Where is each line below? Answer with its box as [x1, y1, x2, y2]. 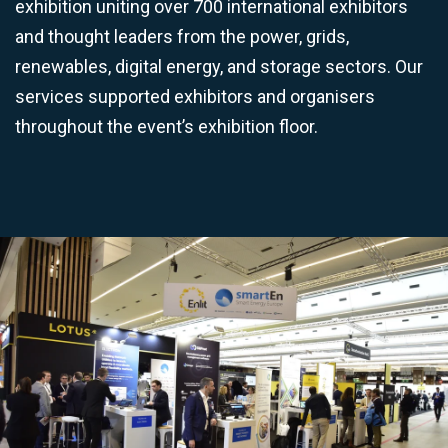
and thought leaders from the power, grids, [15, 26, 349, 47]
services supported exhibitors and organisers [15, 86, 375, 107]
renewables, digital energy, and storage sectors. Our [15, 56, 423, 77]
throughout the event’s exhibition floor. [15, 116, 318, 137]
